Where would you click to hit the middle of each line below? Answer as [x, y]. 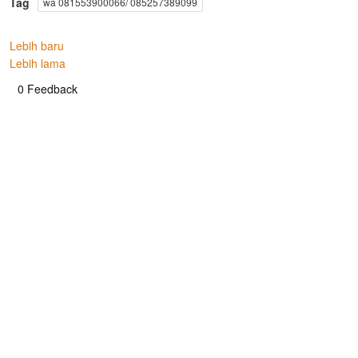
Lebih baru [37, 45]
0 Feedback [48, 88]
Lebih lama [38, 63]
